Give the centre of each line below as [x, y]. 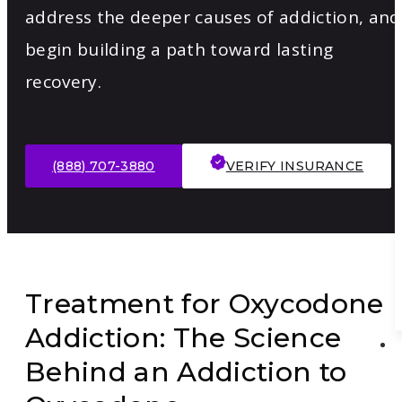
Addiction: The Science [184, 338]
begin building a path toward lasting [179, 50]
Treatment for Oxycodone [205, 304]
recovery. [64, 82]
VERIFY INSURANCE [295, 166]
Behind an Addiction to [186, 372]
